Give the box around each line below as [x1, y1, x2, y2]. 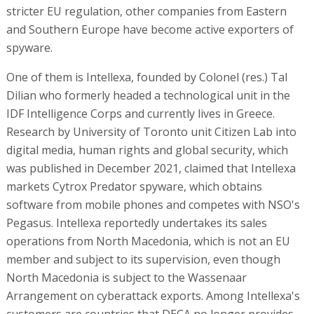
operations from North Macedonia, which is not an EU [6, 233, 290, 250]
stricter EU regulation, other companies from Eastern [6, 4, 287, 20]
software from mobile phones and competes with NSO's [6, 197, 300, 213]
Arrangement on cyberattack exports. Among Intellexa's [6, 288, 300, 304]
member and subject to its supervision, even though [6, 252, 280, 268]
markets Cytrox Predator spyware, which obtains [6, 179, 262, 195]
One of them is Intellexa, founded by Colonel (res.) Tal [6, 69, 287, 86]
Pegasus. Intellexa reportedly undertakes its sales [6, 215, 267, 231]
